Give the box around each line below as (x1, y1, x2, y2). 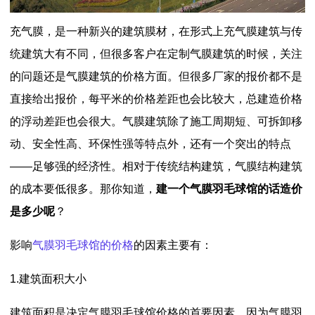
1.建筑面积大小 (10, 272, 86, 285)
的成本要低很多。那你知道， (10, 182, 156, 195)
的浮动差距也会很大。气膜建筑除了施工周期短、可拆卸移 (10, 115, 302, 127)
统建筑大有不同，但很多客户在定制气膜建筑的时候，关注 (10, 47, 302, 60)
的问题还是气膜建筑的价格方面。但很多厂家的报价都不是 (10, 70, 302, 82)
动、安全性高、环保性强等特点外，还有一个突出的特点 (10, 137, 291, 150)
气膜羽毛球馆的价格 (32, 238, 134, 251)
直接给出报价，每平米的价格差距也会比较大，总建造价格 (10, 92, 302, 105)
